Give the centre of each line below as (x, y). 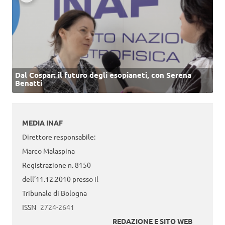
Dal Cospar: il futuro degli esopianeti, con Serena (103, 75)
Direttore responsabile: (59, 137)
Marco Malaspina (48, 151)
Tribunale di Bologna (54, 193)
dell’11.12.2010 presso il (60, 179)
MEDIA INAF (42, 123)
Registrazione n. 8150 (57, 165)
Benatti (29, 83)
